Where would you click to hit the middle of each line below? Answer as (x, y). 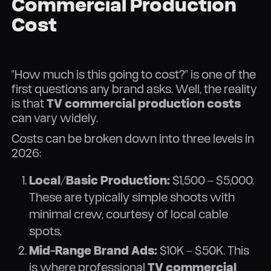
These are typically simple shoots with (132, 197)
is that (29, 103)
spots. (45, 230)
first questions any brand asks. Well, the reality (135, 88)
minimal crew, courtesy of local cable (128, 214)
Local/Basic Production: (99, 180)
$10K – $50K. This (203, 250)
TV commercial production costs (144, 103)
